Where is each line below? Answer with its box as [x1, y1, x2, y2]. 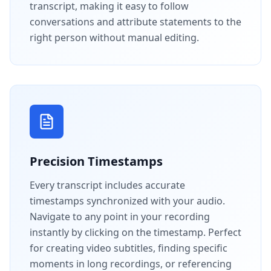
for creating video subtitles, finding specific [30, 241, 227, 255]
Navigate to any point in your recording [30, 209, 210, 223]
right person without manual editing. [30, 30, 199, 44]
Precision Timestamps [30, 152, 163, 169]
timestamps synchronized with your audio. [30, 194, 225, 207]
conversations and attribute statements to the [30, 15, 241, 28]
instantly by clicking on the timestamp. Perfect [30, 225, 241, 239]
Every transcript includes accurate [30, 178, 185, 192]
